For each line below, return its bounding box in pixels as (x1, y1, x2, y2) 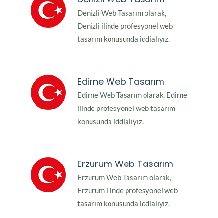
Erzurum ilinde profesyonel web (77, 186, 178, 195)
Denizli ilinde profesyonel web (77, 21, 173, 31)
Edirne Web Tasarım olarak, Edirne (77, 91, 187, 100)
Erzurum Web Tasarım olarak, (77, 173, 171, 182)
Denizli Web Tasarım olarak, (77, 8, 166, 18)
